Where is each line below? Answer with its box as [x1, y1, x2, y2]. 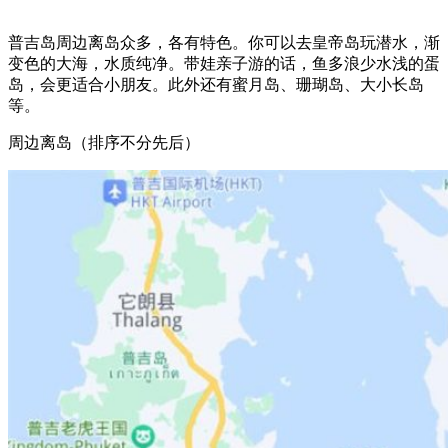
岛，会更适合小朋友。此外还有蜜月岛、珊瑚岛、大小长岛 [8, 75, 424, 93]
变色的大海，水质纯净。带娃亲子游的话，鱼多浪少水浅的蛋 [8, 54, 440, 72]
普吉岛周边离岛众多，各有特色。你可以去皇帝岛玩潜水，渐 [8, 33, 440, 51]
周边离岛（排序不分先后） [8, 133, 200, 151]
